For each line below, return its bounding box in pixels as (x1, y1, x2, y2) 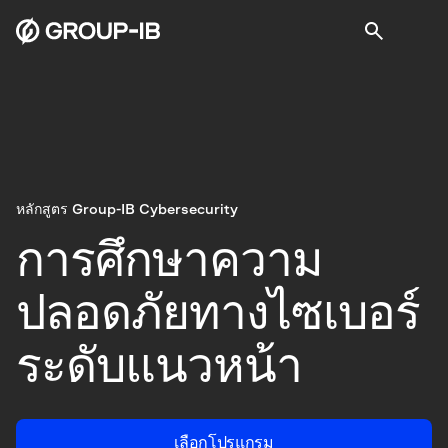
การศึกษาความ (16, 237, 323, 286)
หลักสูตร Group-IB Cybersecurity (16, 202, 238, 217)
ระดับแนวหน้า (16, 343, 302, 392)
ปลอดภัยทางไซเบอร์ (16, 290, 420, 339)
